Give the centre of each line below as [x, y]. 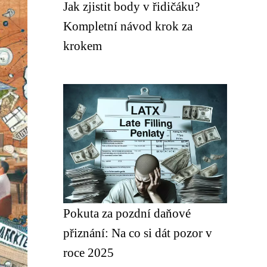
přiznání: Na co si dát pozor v [138, 233]
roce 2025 [89, 252]
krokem [83, 46]
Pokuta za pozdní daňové [127, 213]
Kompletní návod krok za [128, 26]
